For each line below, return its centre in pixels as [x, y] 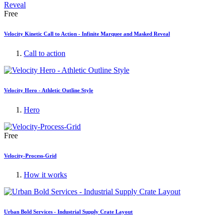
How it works [45, 175]
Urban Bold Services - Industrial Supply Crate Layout [68, 212]
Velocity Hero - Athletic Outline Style [49, 90]
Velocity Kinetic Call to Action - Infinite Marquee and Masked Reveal [87, 33]
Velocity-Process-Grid [30, 155]
